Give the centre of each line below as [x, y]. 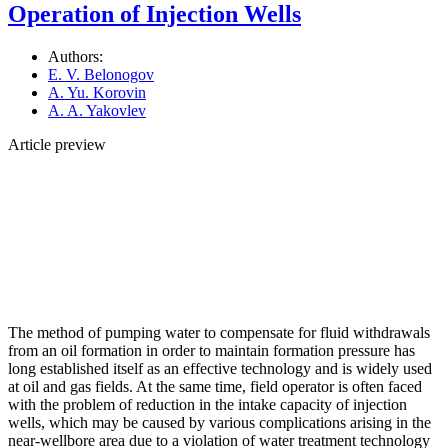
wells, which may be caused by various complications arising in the [219, 422]
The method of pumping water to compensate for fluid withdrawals [219, 332]
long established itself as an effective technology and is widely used [220, 368]
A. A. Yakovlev [97, 110]
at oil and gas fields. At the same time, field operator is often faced [215, 386]
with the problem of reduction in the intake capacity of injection [207, 404]
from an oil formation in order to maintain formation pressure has [211, 350]
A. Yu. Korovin [97, 92]
